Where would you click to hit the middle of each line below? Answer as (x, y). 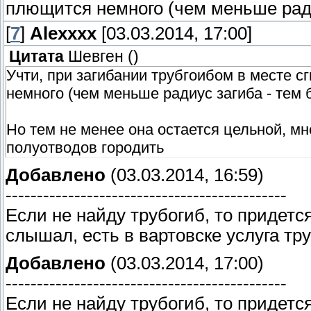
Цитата (36, 57)
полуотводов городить (85, 148)
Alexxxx (63, 34)
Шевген (96, 57)
